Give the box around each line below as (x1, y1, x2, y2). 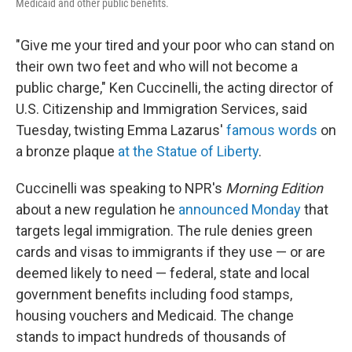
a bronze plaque (16, 143, 118, 160)
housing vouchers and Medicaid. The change (16, 307, 294, 324)
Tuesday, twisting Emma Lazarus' (16, 122, 226, 139)
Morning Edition (225, 180, 323, 197)
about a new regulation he (16, 201, 178, 218)
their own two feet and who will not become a (16, 58, 298, 75)
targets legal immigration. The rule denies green (16, 222, 313, 240)
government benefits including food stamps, (16, 286, 292, 303)
